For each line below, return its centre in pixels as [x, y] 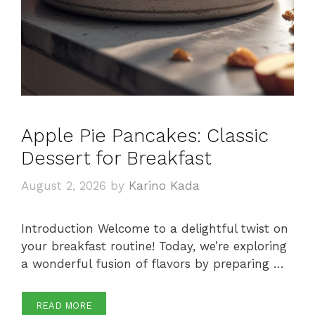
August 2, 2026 [64, 186]
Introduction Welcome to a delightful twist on [155, 229]
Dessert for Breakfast [116, 158]
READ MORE [64, 305]
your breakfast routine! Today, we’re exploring [154, 246]
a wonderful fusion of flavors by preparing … [153, 264]
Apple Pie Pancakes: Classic [145, 135]
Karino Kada [164, 186]
